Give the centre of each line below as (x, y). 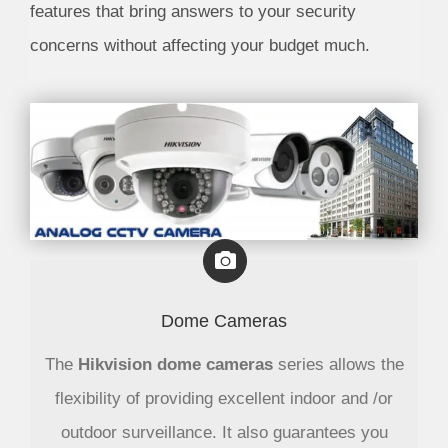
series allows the (338, 365)
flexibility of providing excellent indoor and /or (224, 399)
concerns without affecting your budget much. (200, 45)
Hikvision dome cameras (175, 365)
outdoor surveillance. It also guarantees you (224, 433)
